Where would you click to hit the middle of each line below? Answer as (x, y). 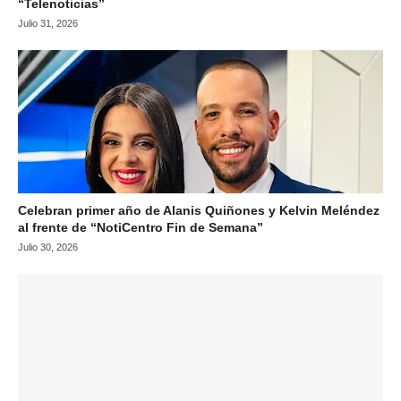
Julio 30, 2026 (48, 247)
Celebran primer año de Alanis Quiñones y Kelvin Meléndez (199, 210)
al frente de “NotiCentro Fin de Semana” (141, 227)
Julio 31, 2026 (48, 23)
